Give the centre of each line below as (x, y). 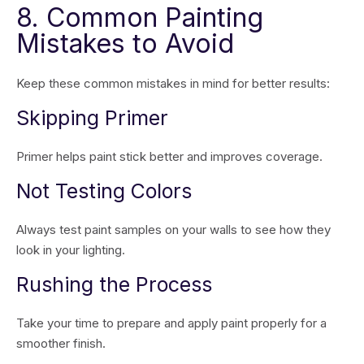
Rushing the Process (114, 284)
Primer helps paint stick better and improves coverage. (169, 156)
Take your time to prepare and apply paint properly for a (171, 323)
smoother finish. (61, 343)
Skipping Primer (92, 118)
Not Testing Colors (104, 191)
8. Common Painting (140, 17)
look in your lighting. (71, 250)
